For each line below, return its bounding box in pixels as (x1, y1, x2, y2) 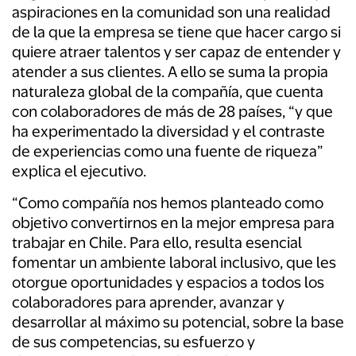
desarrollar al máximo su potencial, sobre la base (12, 313, 344, 332)
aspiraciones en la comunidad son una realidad (12, 3, 331, 22)
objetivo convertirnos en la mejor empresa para (12, 214, 335, 233)
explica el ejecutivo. (12, 162, 146, 181)
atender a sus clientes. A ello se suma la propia (12, 63, 328, 82)
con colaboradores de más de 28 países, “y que (12, 103, 333, 122)
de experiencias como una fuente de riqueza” (12, 142, 323, 161)
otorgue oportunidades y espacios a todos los (12, 273, 324, 292)
